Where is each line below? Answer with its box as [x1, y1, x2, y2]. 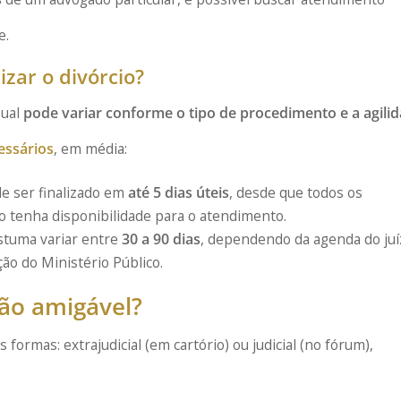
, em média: [54, 139, 128, 159]
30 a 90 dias [121, 228, 200, 249]
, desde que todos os [228, 182, 363, 202]
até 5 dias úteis [127, 182, 229, 202]
